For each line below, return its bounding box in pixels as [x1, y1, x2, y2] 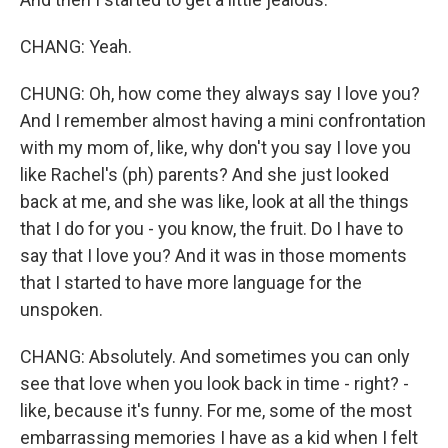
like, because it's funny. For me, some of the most [20, 400, 412, 421]
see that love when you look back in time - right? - [20, 373, 409, 394]
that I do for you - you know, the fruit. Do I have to [20, 218, 403, 239]
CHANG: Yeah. [20, 36, 132, 57]
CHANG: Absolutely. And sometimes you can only [20, 346, 410, 367]
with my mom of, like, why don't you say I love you [20, 137, 411, 158]
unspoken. [20, 299, 103, 320]
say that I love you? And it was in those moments [20, 245, 407, 266]
